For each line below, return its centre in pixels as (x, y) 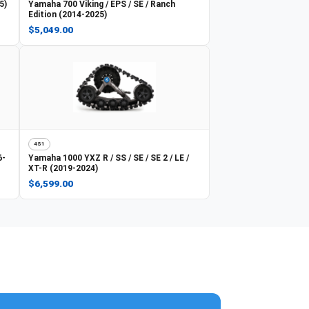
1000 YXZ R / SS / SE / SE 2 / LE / (126, 158)
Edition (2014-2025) (68, 14)
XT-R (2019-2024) (63, 168)
